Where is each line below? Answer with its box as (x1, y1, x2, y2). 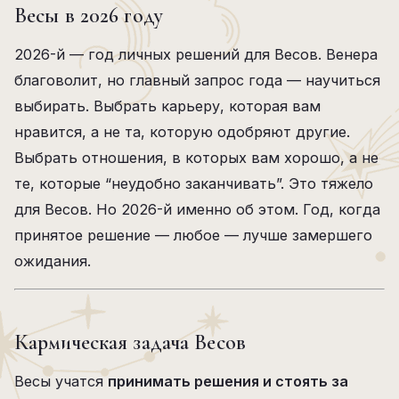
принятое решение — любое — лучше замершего (14, 226, 372, 244)
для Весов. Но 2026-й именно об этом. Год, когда (14, 200, 380, 218)
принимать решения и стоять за (108, 372, 348, 390)
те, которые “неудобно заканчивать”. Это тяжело (14, 175, 373, 192)
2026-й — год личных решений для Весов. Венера (14, 45, 378, 63)
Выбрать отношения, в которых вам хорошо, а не (14, 149, 379, 167)
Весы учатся (14, 372, 108, 390)
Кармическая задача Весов (14, 330, 246, 355)
